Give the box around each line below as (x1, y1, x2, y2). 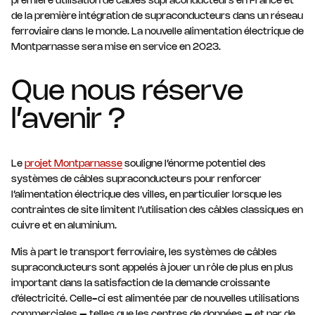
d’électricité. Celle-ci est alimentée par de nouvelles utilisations (11, 294, 300, 304)
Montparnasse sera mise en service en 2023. (11, 42, 221, 52)
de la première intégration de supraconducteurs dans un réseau (11, 11, 303, 21)
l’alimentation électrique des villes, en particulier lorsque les (11, 190, 282, 200)
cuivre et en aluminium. (11, 221, 117, 231)
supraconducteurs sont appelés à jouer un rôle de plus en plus (11, 263, 293, 273)
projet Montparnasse (25, 159, 122, 169)
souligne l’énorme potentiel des (122, 159, 266, 169)
